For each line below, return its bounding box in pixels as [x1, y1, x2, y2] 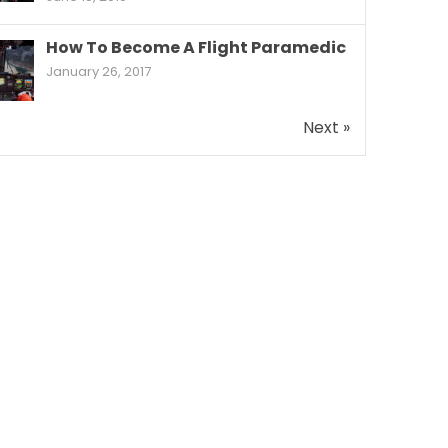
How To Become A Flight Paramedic [46, 36, 346, 60]
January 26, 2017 [46, 62, 151, 82]
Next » [303, 116, 350, 140]
